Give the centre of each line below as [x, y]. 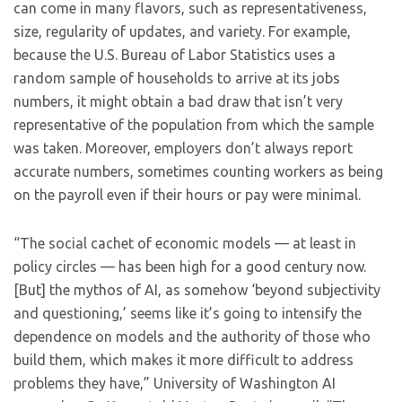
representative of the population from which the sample [194, 125]
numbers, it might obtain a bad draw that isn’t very [178, 101]
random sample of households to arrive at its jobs [177, 78]
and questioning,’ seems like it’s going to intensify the [188, 313]
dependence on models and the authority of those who [192, 336]
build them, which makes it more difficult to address [184, 360]
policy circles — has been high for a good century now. [190, 267]
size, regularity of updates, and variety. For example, [182, 31]
